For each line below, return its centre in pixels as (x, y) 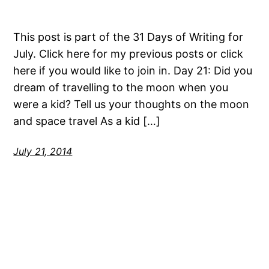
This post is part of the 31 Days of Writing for (128, 37)
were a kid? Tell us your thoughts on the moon (131, 104)
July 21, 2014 (43, 152)
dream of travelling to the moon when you (121, 88)
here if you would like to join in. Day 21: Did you (133, 71)
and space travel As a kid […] (87, 121)
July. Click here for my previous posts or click (128, 54)
